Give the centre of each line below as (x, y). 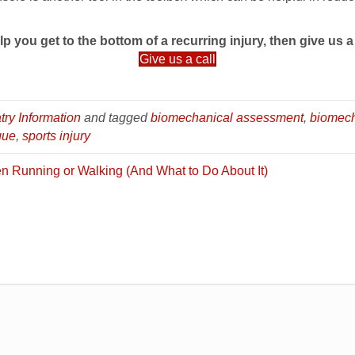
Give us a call (177, 59)
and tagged (116, 118)
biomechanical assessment (227, 118)
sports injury (56, 136)
